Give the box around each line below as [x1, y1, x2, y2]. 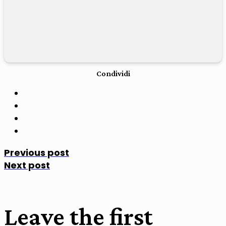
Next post [4, 159, 50, 172]
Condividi [96, 69, 130, 78]
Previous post [4, 146, 69, 159]
